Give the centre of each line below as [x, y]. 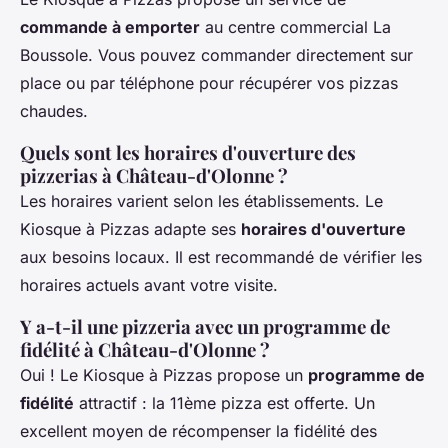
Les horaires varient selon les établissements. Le [201, 200]
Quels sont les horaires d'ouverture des [188, 152]
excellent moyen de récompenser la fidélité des [198, 430]
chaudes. [54, 110]
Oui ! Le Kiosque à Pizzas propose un [164, 374]
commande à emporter [110, 26]
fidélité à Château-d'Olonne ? [145, 349]
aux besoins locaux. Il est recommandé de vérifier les [221, 256]
